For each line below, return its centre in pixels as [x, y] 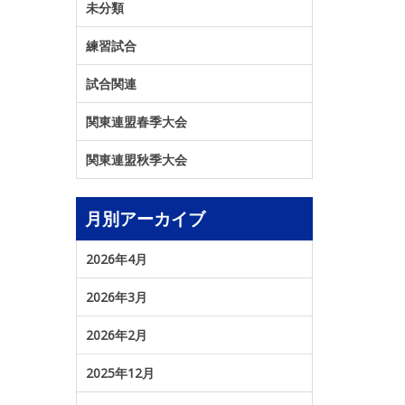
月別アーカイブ [145, 219]
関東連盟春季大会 [136, 122]
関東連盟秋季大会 [136, 160]
